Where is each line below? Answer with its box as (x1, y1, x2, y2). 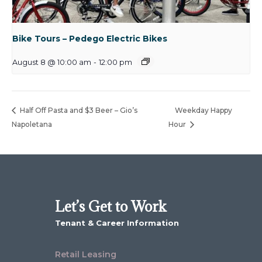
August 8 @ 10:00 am (12, 57, 91, 67)
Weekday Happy (174, 106, 232, 115)
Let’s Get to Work (55, 197, 167, 216)
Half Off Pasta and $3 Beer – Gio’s (18, 106, 137, 115)
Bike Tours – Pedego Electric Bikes (12, 33, 167, 44)
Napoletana (12, 120, 52, 129)
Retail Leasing (55, 249, 117, 260)
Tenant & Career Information (55, 218, 180, 228)
